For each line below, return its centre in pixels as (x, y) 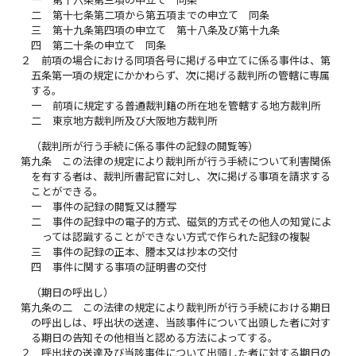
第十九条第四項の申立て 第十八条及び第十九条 (166, 30)
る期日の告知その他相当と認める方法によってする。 (155, 338)
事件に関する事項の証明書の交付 (130, 267)
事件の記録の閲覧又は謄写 (114, 206)
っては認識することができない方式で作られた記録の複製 (176, 236)
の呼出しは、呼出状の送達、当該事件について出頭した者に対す (181, 323)
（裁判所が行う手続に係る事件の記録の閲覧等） (145, 146)
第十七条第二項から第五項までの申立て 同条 (161, 15)
